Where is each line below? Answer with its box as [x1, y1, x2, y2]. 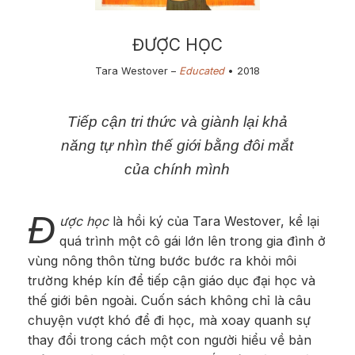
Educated [179, 65, 224, 78]
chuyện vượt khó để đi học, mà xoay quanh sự [28, 311, 311, 328]
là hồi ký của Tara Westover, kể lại [108, 212, 319, 229]
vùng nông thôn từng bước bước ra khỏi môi [28, 252, 296, 269]
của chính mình [124, 160, 231, 177]
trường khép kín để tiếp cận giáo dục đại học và [28, 272, 315, 288]
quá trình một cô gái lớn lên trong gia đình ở [59, 232, 326, 249]
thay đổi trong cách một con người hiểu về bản [28, 331, 311, 348]
